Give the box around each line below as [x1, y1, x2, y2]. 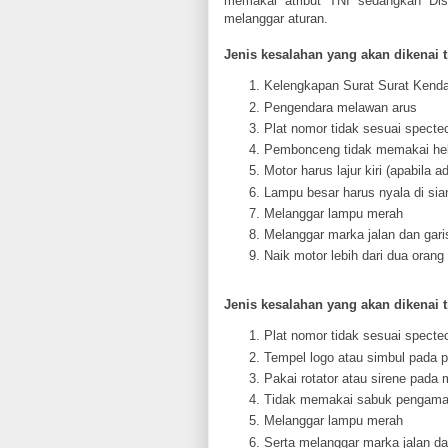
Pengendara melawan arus [264, 99, 417, 115]
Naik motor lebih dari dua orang [264, 248, 444, 264]
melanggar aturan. [224, 11, 328, 27]
